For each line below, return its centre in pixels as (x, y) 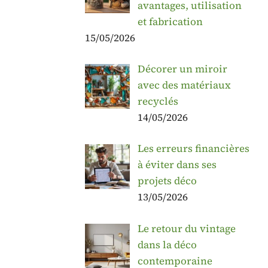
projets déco (167, 181)
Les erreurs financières (193, 149)
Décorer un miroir (182, 69)
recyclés (158, 101)
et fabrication (170, 21)
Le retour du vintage (186, 228)
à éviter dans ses (177, 165)
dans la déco (167, 244)
